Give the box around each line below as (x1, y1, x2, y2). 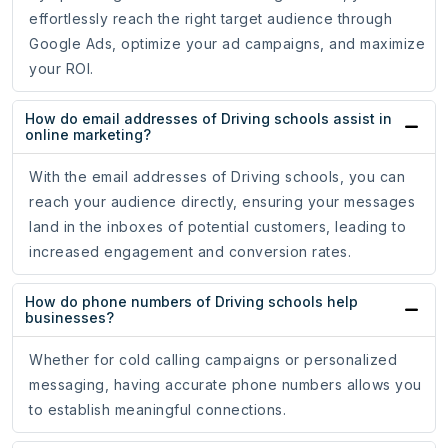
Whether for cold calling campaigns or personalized (29, 351, 397, 369)
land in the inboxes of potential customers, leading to (29, 218, 406, 236)
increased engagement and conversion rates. (29, 243, 351, 261)
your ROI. (29, 60, 94, 78)
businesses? (25, 309, 114, 327)
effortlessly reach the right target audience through (29, 10, 392, 28)
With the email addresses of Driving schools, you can (29, 168, 405, 186)
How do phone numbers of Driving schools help (25, 293, 358, 311)
